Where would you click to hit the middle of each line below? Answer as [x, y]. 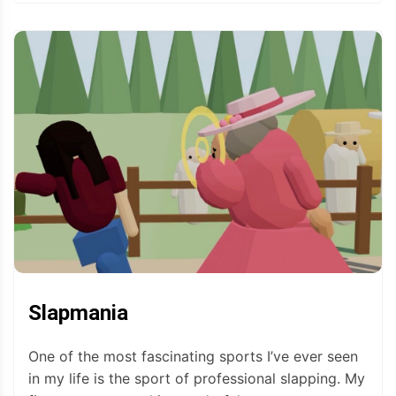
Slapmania [78, 312]
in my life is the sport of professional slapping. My [197, 378]
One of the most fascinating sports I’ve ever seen [193, 356]
